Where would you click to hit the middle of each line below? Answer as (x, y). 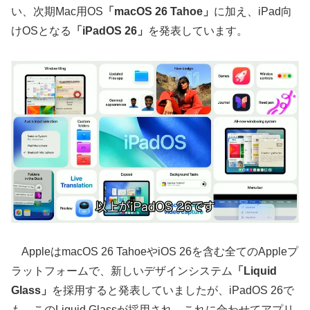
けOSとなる (41, 30)
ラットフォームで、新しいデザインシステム (122, 271)
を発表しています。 (198, 30)
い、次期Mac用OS (57, 11)
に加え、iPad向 (253, 11)
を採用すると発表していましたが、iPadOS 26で (173, 291)
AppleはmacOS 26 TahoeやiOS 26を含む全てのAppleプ (155, 252)
